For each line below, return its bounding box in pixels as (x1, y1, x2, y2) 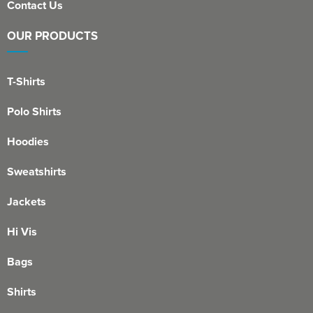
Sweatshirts (7, 163, 66, 180)
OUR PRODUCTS (7, 27, 98, 45)
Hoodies (7, 133, 49, 150)
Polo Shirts (7, 103, 61, 120)
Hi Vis (7, 224, 37, 240)
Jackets (7, 194, 46, 210)
